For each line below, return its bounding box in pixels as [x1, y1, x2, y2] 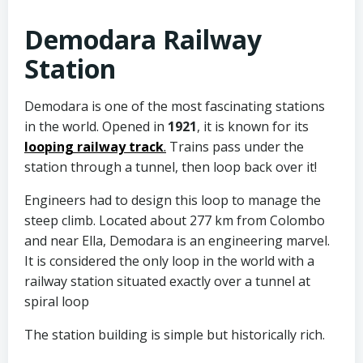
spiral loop [24, 292, 89, 310]
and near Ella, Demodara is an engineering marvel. [24, 231, 330, 250]
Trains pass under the [166, 137, 304, 156]
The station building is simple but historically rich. [24, 325, 325, 344]
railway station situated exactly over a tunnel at [24, 271, 310, 290]
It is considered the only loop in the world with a [24, 251, 314, 270]
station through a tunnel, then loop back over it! [24, 157, 317, 176]
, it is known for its [197, 117, 309, 135]
